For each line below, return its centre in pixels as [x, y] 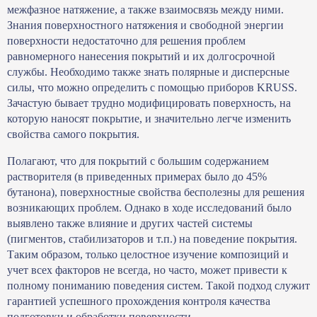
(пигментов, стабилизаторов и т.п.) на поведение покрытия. [152, 239]
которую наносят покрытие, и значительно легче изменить [149, 119]
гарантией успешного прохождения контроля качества [139, 301]
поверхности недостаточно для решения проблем [126, 41]
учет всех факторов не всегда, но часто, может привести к [147, 270]
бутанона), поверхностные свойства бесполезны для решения [156, 192]
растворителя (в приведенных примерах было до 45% [137, 177]
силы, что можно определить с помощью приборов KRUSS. [152, 88]
